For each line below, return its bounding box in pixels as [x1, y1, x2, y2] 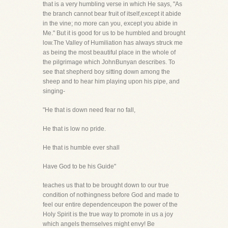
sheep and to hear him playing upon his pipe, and [43, 78, 180, 85]
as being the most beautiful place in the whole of [43, 49, 176, 56]
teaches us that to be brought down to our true [43, 182, 169, 189]
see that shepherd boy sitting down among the [43, 68, 170, 75]
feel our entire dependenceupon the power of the [43, 201, 178, 208]
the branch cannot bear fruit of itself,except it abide [43, 10, 181, 17]
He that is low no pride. [43, 125, 106, 132]
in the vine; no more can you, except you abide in [43, 20, 178, 27]
